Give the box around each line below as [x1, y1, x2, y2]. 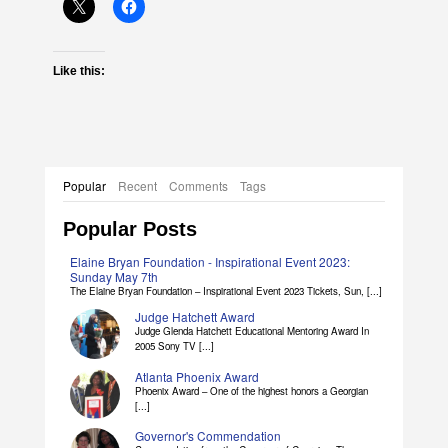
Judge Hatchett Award [134, 308, 255, 325]
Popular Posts [62, 218, 197, 241]
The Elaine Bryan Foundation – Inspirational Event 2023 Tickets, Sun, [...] [69, 284, 382, 299]
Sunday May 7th [69, 268, 158, 286]
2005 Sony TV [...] [134, 339, 214, 353]
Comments [168, 177, 228, 195]
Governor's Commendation [134, 427, 281, 445]
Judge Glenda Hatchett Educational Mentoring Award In [134, 324, 369, 338]
